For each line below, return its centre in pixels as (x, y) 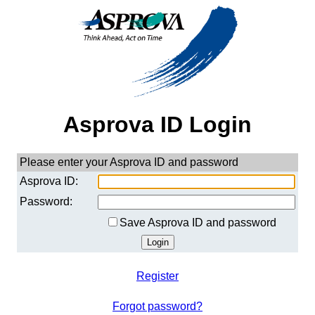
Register (157, 276)
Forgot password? (157, 306)
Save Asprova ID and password (198, 222)
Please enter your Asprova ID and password (129, 162)
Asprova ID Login (157, 125)
